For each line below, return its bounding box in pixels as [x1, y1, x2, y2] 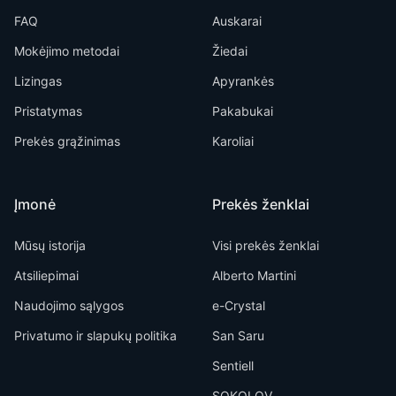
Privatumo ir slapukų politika [14, 328, 177, 343]
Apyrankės [212, 73, 274, 88]
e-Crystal [212, 298, 265, 313]
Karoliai [212, 133, 254, 148]
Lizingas [14, 73, 62, 88]
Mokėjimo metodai [14, 43, 119, 58]
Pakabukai [212, 103, 273, 118]
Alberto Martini [212, 268, 296, 283]
